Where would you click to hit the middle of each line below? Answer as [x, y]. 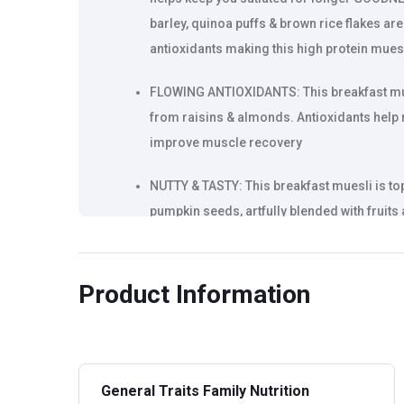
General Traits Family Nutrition [205, 390]
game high [181, 236]
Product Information [194, 294]
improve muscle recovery [226, 142]
